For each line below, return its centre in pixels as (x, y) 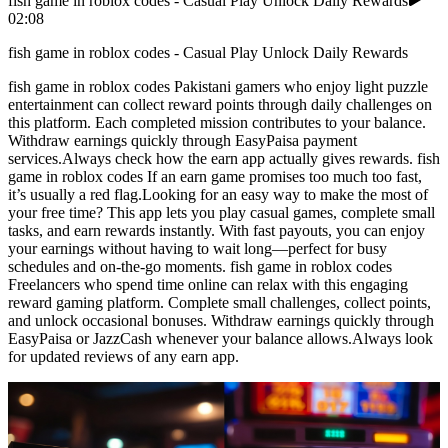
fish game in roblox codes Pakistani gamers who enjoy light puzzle (218, 87)
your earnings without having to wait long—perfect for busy (197, 249)
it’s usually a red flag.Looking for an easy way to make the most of (218, 195)
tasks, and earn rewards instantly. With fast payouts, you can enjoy (216, 231)
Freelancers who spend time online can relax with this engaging (208, 285)
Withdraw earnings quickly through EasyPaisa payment (182, 141)
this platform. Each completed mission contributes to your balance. (217, 123)
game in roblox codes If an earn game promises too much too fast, (215, 177)
